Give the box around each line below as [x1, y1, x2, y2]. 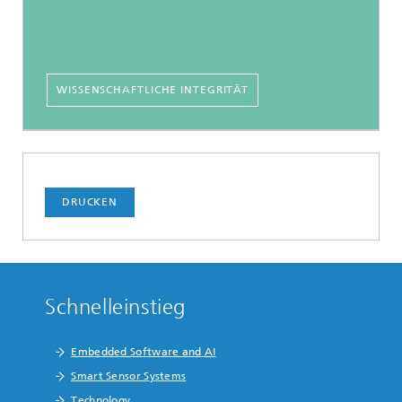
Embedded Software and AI [71, 345, 216, 359]
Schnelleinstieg [45, 294, 186, 320]
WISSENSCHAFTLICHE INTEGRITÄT [57, 83, 249, 97]
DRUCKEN [61, 196, 118, 209]
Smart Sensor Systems [71, 370, 187, 383]
